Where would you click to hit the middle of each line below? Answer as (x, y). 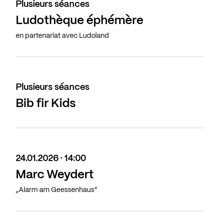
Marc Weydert (55, 175)
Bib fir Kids (46, 104)
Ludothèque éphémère (80, 21)
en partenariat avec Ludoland (62, 36)
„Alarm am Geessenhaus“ (56, 190)
